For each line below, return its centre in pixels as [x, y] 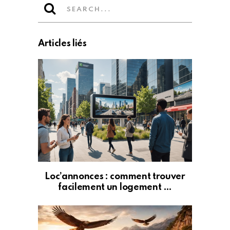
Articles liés [62, 44]
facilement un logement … [115, 188]
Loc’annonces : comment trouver [115, 177]
